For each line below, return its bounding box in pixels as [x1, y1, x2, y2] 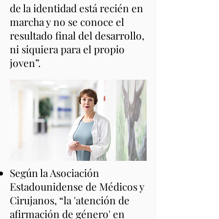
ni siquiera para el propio [10, 42, 125, 56]
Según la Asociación [10, 166, 99, 179]
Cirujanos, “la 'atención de [10, 193, 130, 207]
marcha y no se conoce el [10, 15, 124, 28]
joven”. [10, 56, 41, 69]
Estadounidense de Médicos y [10, 179, 144, 193]
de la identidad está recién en [10, 1, 143, 15]
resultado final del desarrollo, [10, 28, 144, 42]
